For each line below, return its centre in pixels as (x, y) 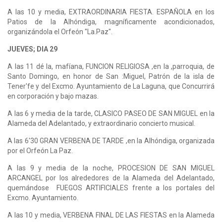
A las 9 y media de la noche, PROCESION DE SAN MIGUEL (111, 168)
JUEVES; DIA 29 (33, 49)
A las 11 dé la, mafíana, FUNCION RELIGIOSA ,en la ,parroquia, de (111, 66)
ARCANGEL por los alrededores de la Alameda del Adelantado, (111, 178)
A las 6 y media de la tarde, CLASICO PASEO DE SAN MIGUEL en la (111, 113)
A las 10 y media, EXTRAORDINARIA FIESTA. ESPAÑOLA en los (111, 12)
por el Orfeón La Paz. (40, 150)
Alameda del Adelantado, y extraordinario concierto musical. (101, 123)
